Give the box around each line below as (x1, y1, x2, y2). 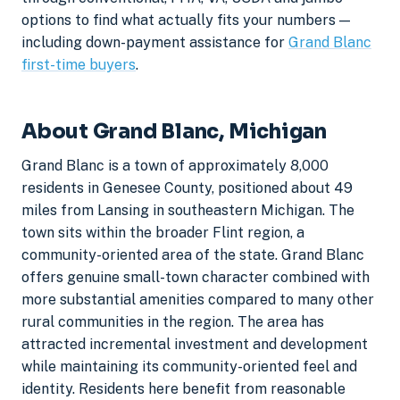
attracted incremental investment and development (21, 336, 368, 354)
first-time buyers (21, 55, 136, 73)
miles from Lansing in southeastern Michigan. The (21, 202, 354, 220)
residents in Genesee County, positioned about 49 (21, 179, 353, 197)
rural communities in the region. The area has (21, 313, 324, 331)
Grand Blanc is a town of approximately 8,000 (21, 157, 329, 175)
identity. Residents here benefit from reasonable (21, 380, 346, 398)
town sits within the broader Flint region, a (21, 224, 304, 242)
